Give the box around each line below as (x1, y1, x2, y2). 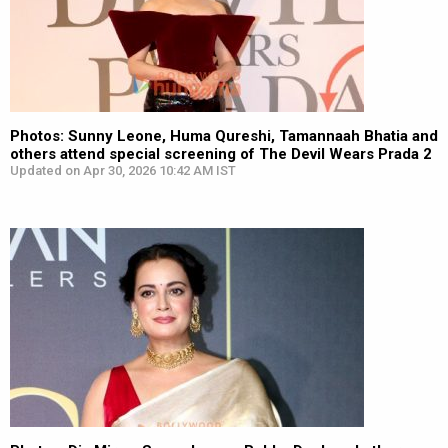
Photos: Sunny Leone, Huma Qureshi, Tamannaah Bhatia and (10, 127, 438, 145)
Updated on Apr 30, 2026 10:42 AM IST (10, 163, 236, 178)
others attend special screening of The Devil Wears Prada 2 (10, 145, 432, 163)
